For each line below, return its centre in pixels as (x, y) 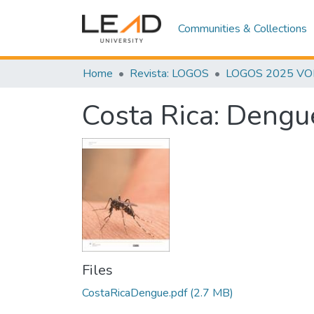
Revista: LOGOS (169, 74)
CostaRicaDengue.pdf (135, 293)
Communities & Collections (243, 28)
